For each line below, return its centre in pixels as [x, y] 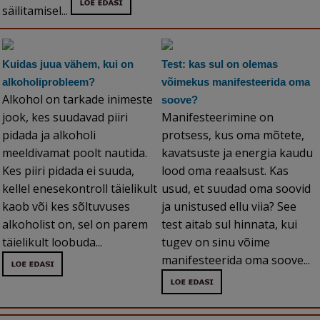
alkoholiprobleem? [49, 82]
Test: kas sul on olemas [220, 64]
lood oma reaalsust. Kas [225, 171]
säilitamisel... [36, 11]
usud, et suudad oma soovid [236, 189]
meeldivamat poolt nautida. [75, 153]
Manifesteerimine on [217, 117]
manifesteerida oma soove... [237, 260]
